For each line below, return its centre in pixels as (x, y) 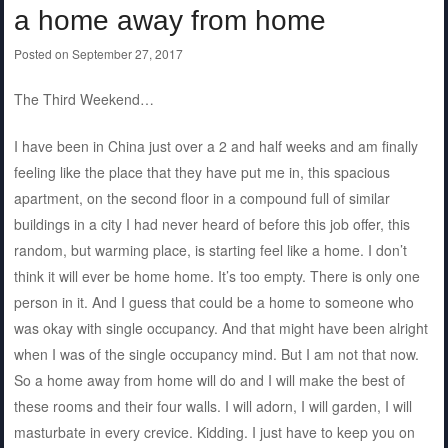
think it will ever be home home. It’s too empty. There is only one (216, 275)
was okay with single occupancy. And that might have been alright (220, 327)
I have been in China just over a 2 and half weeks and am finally (215, 145)
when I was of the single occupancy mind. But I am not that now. (216, 353)
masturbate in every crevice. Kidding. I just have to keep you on (214, 431)
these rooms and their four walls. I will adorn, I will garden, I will (212, 405)
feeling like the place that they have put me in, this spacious (201, 171)
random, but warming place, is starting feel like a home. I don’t (210, 249)
